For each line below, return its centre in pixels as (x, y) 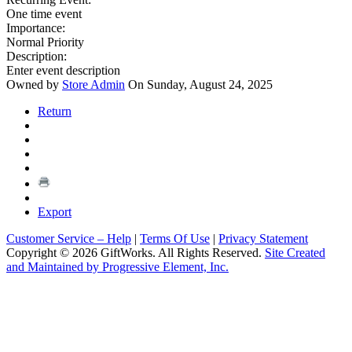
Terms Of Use (175, 239)
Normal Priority (45, 42)
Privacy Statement (263, 239)
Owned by (34, 85)
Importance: (36, 28)
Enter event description (63, 71)
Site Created (295, 253)
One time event (44, 14)
